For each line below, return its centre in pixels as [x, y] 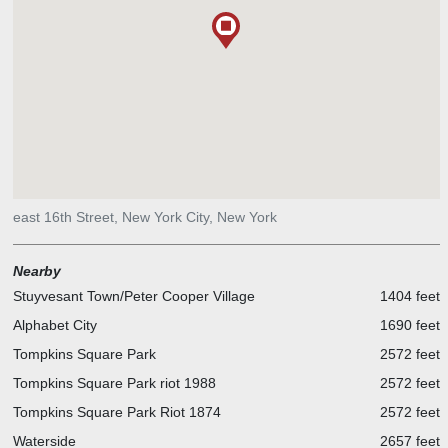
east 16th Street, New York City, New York [144, 216]
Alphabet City [54, 324]
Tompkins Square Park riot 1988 [114, 382]
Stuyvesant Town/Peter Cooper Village [133, 295]
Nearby [36, 270]
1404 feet [409, 295]
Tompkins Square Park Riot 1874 [116, 411]
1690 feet [409, 324]
